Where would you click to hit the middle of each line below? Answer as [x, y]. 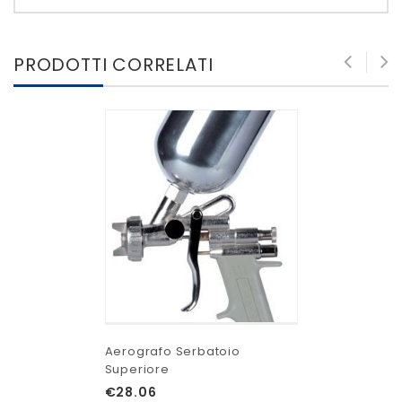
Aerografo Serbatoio [172, 351]
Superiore [137, 369]
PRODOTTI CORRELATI [114, 65]
